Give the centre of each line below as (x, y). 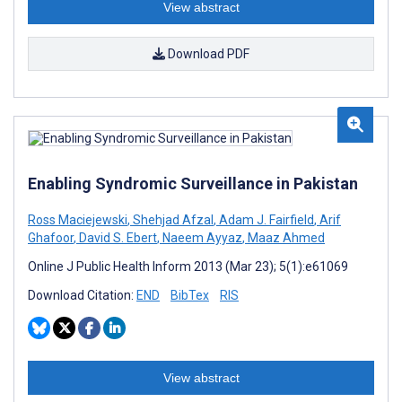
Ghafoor (51, 238)
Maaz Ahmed (285, 238)
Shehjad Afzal (172, 220)
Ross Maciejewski (78, 220)
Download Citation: (82, 295)
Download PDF (207, 54)
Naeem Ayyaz (201, 238)
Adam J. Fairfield (265, 220)
